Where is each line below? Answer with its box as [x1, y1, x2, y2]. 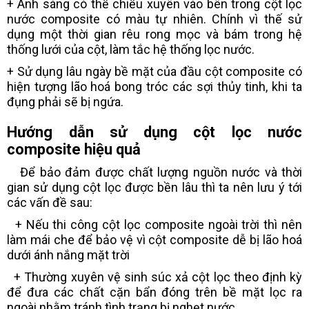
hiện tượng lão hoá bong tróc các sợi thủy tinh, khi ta [7, 79, 302, 94]
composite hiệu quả [7, 140, 141, 158]
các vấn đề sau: [7, 195, 92, 210]
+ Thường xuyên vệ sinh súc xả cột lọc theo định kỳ [7, 269, 302, 284]
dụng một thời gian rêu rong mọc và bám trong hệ [7, 26, 302, 41]
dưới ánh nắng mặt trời [7, 247, 130, 262]
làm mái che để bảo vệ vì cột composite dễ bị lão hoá [7, 232, 302, 247]
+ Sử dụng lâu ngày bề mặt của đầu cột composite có [7, 63, 302, 79]
